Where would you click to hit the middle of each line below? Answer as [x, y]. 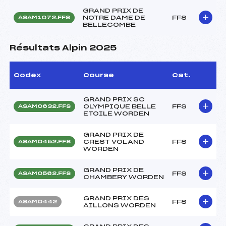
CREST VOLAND [114, 142]
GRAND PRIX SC [114, 99]
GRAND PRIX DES [116, 198]
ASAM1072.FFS [44, 17]
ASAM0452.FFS [44, 142]
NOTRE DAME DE [114, 17]
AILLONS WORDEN [120, 205]
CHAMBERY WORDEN [124, 177]
